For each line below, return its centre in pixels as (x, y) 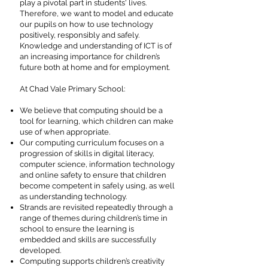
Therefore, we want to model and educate (97, 13)
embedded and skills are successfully (88, 240)
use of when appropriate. (66, 132)
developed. (42, 250)
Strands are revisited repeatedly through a (96, 207)
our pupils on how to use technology (86, 24)
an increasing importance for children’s (90, 57)
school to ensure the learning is (77, 229)
